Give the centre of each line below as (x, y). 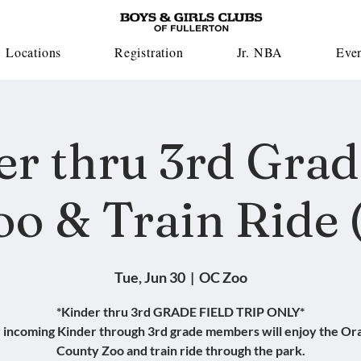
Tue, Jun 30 (149, 277)
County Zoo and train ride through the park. (180, 350)
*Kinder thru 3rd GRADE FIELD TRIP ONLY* (180, 311)
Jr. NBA (260, 52)
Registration (149, 52)
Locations (33, 52)
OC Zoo (223, 277)
